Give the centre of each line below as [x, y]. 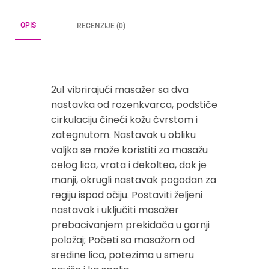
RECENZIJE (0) [101, 26]
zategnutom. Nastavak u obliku [123, 134]
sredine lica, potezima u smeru [122, 255]
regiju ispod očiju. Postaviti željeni [127, 195]
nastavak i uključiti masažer [115, 210]
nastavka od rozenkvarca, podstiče [134, 104]
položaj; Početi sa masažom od [123, 240]
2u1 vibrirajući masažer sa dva [120, 89]
